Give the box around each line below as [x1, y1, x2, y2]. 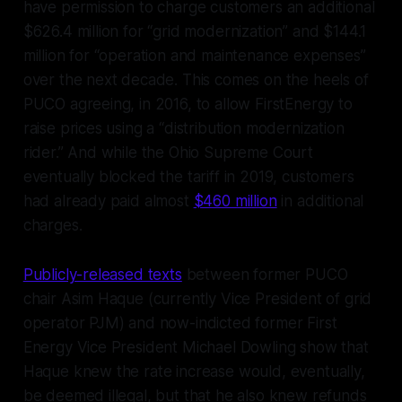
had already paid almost [22, 192, 194, 211]
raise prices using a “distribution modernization [22, 119, 345, 138]
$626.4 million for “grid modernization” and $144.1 [22, 22, 367, 41]
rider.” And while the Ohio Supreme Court [22, 144, 313, 162]
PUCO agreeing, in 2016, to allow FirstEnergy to [22, 95, 353, 114]
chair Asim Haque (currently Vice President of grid [22, 290, 372, 309]
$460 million [193, 192, 277, 211]
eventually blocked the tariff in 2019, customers [22, 168, 354, 187]
